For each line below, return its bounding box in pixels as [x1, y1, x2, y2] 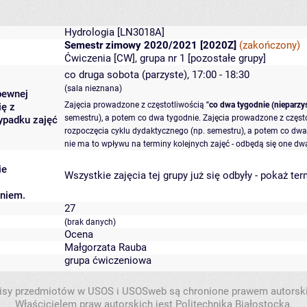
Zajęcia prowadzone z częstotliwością [64, 99, 206, 110]
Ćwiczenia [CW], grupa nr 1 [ [64, 51, 191, 64]
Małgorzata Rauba [64, 241, 147, 254]
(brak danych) [64, 217, 116, 227]
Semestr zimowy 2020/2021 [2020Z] [64, 38, 236, 51]
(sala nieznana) [64, 83, 122, 93]
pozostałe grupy [191, 51, 263, 64]
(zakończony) [239, 38, 300, 51]
